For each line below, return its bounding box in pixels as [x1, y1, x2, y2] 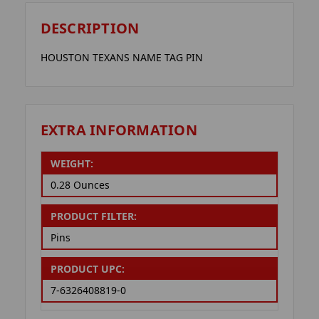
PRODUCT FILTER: [50, 209, 137, 224]
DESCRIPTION [40, 19, 140, 38]
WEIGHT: [50, 157, 93, 171]
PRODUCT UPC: [50, 262, 125, 276]
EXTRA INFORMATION [40, 120, 197, 140]
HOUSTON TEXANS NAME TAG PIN [40, 51, 203, 65]
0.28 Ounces [50, 178, 110, 192]
